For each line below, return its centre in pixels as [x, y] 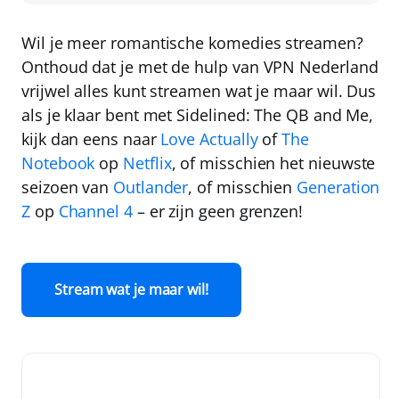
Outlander [151, 187]
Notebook [58, 163]
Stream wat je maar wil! [131, 290]
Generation [338, 187]
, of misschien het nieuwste [273, 163]
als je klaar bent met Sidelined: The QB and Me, [198, 115]
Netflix [147, 163]
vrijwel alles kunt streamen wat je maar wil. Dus [199, 91]
